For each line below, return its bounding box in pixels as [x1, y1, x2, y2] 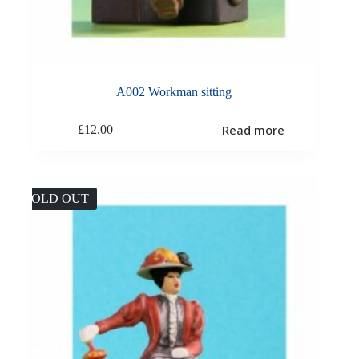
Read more [221, 121, 284, 138]
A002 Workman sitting [116, 85, 232, 99]
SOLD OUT [24, 192, 89, 206]
